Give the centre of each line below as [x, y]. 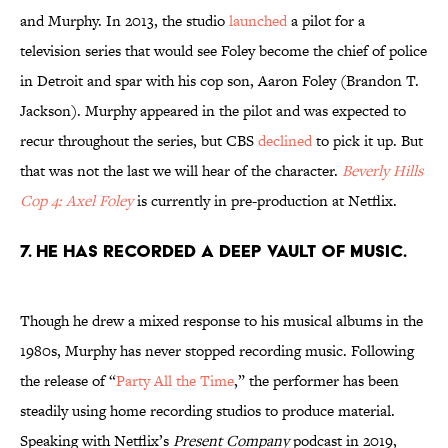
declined [285, 141]
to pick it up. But [367, 141]
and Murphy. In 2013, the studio [124, 21]
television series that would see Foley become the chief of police [223, 51]
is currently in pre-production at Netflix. [265, 201]
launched [258, 21]
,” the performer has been [316, 381]
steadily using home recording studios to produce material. [207, 411]
